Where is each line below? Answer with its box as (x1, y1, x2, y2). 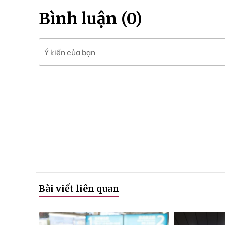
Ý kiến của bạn (44, 46, 95, 57)
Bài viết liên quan (39, 183, 119, 194)
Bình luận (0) (39, 9, 142, 29)
